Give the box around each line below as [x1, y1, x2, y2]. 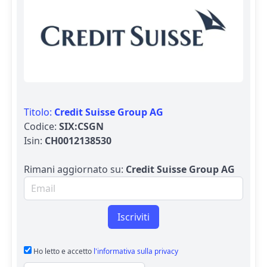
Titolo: [24, 105, 54, 119]
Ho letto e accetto [32, 246, 94, 256]
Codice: [24, 119, 59, 133]
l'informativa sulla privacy [94, 246, 178, 256]
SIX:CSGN [59, 119, 104, 133]
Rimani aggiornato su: [24, 162, 126, 176]
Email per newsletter [23, 176, 122, 190]
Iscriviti [117, 210, 150, 223]
